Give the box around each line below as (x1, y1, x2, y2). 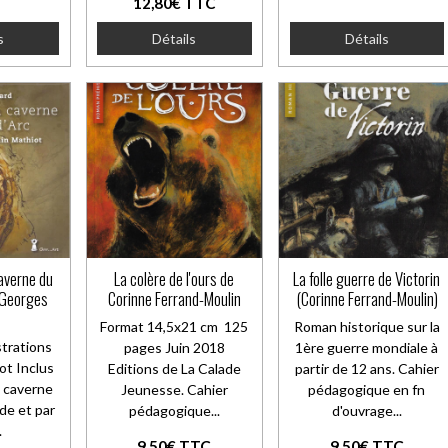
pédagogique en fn (308, 380, 426, 398)
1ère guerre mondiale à (295, 338, 439, 356)
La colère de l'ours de (114, 265, 235, 291)
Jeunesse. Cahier (120, 380, 228, 398)
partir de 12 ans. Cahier (294, 359, 439, 377)
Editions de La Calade (107, 359, 241, 377)
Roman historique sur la (293, 317, 440, 335)
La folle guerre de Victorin (293, 265, 441, 291)
